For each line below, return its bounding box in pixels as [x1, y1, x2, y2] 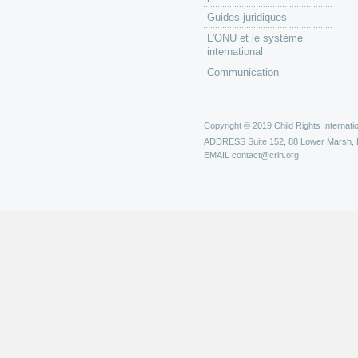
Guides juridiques [207, 11, 287, 23]
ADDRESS [204, 137, 245, 146]
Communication [207, 66, 279, 78]
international [207, 46, 263, 58]
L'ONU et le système [207, 32, 303, 44]
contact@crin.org [232, 150, 299, 160]
